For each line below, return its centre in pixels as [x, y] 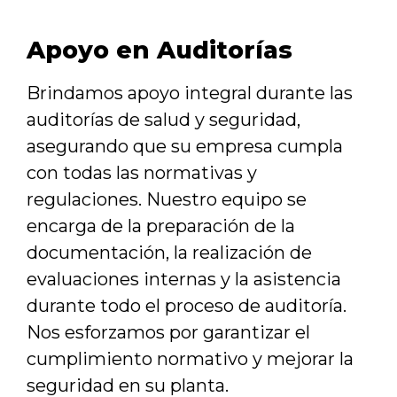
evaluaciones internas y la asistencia [184, 280]
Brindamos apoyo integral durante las [190, 93]
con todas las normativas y [142, 173]
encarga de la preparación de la [161, 226]
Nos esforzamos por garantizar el [168, 333]
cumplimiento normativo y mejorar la [190, 359]
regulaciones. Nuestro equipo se [167, 200]
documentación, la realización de [169, 253]
